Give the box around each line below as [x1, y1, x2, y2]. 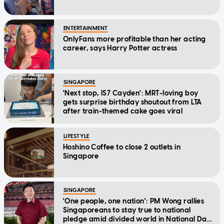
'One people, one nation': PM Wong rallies [63, 196, 204, 205]
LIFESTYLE [63, 132, 89, 139]
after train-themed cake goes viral [63, 106, 183, 115]
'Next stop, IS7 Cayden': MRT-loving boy [63, 88, 198, 97]
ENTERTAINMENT [63, 24, 108, 31]
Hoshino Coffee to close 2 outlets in [63, 142, 181, 151]
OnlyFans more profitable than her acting [63, 34, 206, 43]
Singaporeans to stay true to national [63, 205, 191, 214]
